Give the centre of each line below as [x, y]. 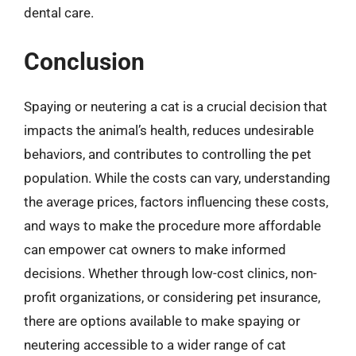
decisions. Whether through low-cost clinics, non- [170, 273]
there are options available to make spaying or [162, 321]
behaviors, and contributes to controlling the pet [168, 154]
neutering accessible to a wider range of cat [155, 344]
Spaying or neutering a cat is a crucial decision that [176, 106]
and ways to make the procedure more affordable [172, 225]
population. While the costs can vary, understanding [177, 178]
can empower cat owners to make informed [155, 249]
